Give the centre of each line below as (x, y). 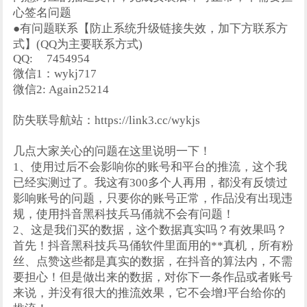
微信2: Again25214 (61, 89)
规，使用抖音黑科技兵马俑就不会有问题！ (124, 214)
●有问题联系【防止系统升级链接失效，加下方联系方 (151, 28)
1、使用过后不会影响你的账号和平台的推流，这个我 (150, 167)
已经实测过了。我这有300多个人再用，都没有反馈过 (151, 183)
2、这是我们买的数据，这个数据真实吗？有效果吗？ (150, 230)
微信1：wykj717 (55, 74)
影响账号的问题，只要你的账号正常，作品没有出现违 (153, 198)
